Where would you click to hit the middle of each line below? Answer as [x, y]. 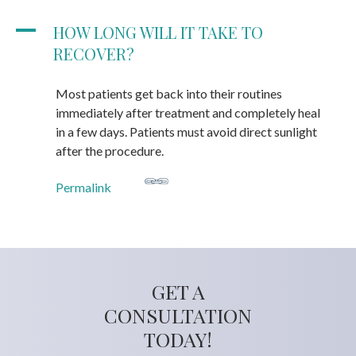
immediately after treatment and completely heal [188, 112]
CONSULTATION [178, 315]
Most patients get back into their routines [169, 93]
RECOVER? [94, 53]
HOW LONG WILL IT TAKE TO [158, 32]
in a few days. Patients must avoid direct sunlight [186, 131]
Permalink [83, 187]
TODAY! [178, 339]
